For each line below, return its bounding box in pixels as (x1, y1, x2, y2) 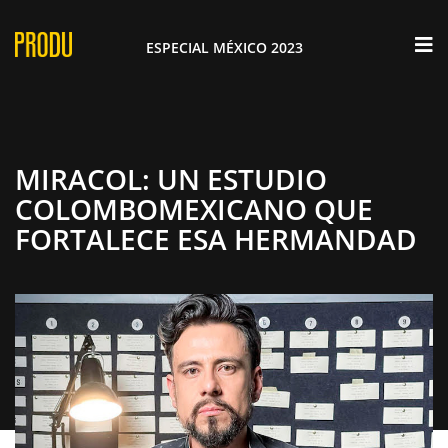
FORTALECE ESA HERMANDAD (15, 220, 417, 258)
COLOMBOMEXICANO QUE (15, 190, 373, 228)
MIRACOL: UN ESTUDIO (15, 160, 327, 198)
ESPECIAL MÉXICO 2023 (145, 37, 303, 57)
